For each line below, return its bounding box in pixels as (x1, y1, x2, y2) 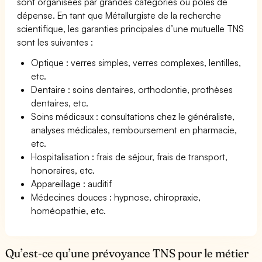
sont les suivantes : (17, 36, 94, 48)
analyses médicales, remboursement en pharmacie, (31, 123, 237, 136)
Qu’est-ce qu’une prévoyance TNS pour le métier (5, 246, 249, 260)
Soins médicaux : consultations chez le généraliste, (31, 110, 235, 122)
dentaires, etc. (31, 96, 89, 109)
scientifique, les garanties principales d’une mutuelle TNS (17, 22, 244, 35)
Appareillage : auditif (31, 177, 112, 189)
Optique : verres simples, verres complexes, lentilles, (31, 56, 242, 68)
